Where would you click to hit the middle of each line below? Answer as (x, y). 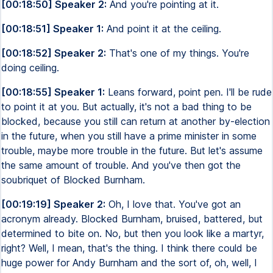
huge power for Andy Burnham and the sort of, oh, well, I (129, 263)
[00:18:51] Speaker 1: (52, 29)
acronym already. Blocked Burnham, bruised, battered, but (132, 219)
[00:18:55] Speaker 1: (53, 92)
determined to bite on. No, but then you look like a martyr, (133, 233)
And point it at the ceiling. (162, 29)
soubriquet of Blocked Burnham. (73, 180)
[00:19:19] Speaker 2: (53, 204)
